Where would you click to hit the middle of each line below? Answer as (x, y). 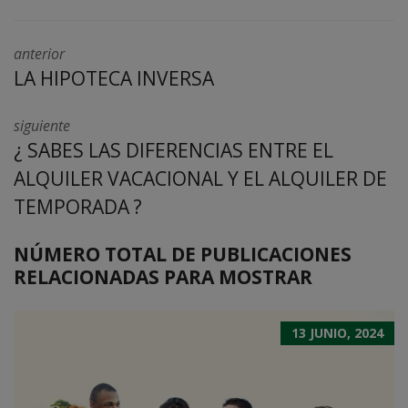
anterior (39, 53)
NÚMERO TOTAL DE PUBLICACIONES (183, 254)
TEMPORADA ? (78, 206)
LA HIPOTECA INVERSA (114, 78)
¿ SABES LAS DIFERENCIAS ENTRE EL (173, 150)
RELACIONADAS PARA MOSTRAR (163, 276)
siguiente (42, 125)
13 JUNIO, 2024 (337, 332)
